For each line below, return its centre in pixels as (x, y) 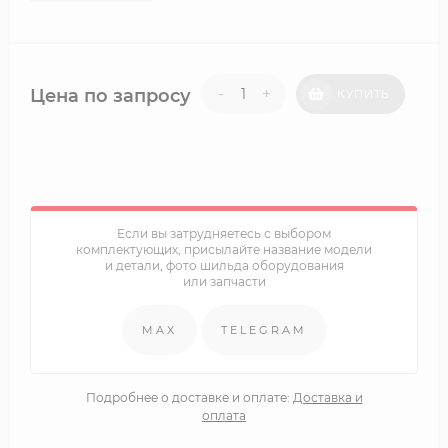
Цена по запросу (110, 96)
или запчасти (224, 282)
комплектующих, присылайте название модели (224, 250)
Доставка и (327, 398)
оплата (224, 416)
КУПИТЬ (363, 94)
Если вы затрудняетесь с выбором (224, 234)
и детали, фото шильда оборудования (224, 266)
